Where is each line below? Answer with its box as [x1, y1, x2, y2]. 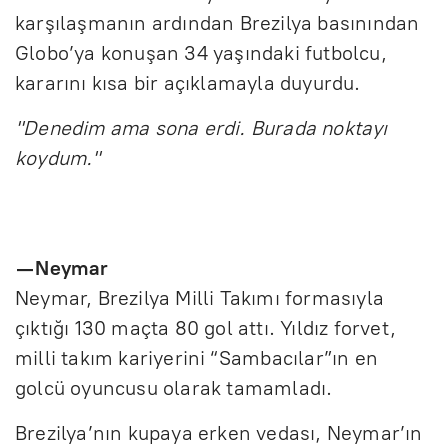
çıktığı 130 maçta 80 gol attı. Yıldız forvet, [15, 315, 397, 340]
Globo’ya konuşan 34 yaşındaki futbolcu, [15, 40, 387, 65]
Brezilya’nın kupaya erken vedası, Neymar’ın [15, 420, 423, 445]
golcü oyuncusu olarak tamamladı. [15, 375, 333, 400]
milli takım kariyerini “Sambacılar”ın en [15, 345, 379, 370]
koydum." [15, 145, 101, 170]
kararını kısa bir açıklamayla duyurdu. [15, 70, 361, 95]
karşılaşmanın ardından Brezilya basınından [15, 10, 420, 35]
